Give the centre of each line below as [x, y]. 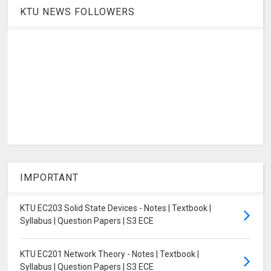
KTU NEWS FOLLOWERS [78, 12]
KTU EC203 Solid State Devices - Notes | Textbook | [116, 208]
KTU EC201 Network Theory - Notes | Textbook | [110, 254]
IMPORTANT [50, 178]
